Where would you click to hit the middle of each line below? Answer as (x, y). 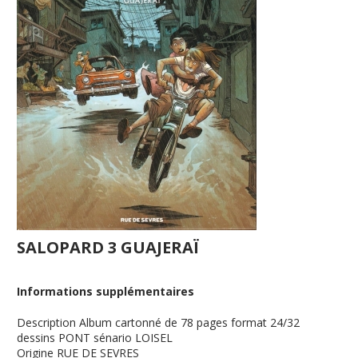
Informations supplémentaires (106, 291)
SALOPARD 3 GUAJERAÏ (108, 247)
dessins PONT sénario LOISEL (95, 338)
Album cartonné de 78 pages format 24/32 (190, 322)
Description (47, 322)
